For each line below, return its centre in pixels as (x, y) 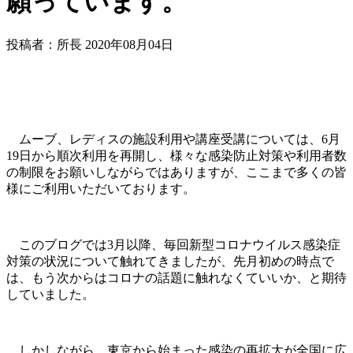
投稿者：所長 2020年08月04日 (90, 44)
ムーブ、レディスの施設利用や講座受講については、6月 (173, 139)
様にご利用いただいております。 (101, 188)
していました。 (50, 294)
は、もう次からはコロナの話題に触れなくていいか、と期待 (176, 277)
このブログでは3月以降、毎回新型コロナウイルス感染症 (173, 244)
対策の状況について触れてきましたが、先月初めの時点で (170, 261)
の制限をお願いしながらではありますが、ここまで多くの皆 (176, 172)
